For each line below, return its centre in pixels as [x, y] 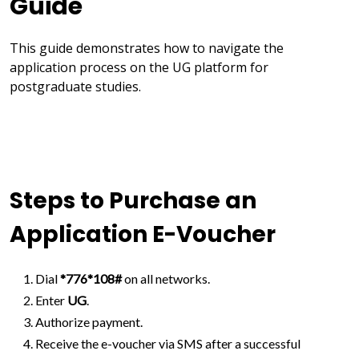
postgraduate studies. [75, 87]
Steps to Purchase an [133, 201]
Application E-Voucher [143, 234]
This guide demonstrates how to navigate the [147, 48]
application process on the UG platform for [139, 67]
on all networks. [166, 278]
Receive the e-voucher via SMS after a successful [168, 343]
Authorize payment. [89, 322]
